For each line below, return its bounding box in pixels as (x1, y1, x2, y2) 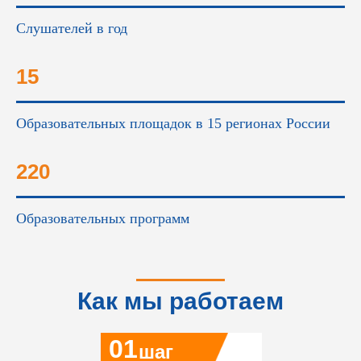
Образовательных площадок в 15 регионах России (16, 115, 330, 131)
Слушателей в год (16, 20, 127, 36)
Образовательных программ (16, 210, 189, 226)
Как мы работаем (77, 288, 284, 314)
